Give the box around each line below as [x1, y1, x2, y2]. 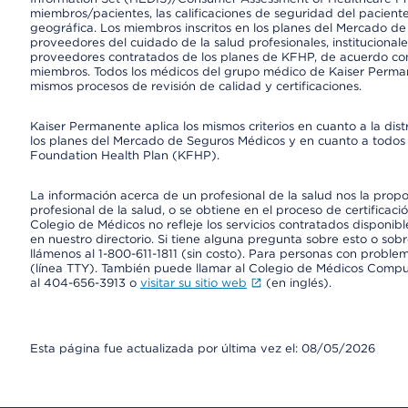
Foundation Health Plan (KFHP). [29, 148, 219, 162]
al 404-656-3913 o [29, 276, 140, 290]
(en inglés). [261, 276, 331, 290]
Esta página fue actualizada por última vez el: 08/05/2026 [29, 342, 375, 355]
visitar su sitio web [139, 276, 247, 290]
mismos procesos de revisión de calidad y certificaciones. [29, 79, 362, 93]
